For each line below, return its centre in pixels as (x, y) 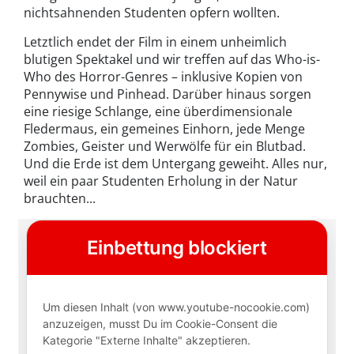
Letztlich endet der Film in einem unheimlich (155, 41)
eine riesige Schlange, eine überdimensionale (158, 111)
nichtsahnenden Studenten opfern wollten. (152, 12)
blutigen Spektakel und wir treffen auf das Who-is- (172, 59)
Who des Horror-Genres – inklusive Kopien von (163, 76)
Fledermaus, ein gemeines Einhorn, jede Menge (164, 128)
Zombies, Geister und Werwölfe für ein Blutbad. (165, 146)
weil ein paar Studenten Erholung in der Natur (161, 181)
